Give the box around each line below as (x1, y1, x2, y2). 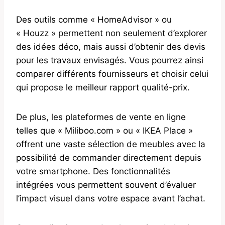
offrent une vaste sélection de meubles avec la (16, 139, 205, 149)
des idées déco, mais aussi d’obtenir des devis (16, 41, 205, 52)
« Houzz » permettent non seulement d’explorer (16, 28, 207, 38)
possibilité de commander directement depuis (16, 152, 201, 163)
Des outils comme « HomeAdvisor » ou (16, 14, 172, 25)
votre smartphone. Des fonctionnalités (16, 166, 170, 176)
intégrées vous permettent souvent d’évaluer (16, 179, 196, 190)
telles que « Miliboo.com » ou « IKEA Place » (16, 125, 193, 136)
